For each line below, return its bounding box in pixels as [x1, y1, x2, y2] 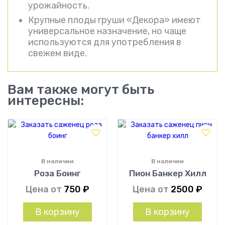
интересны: [8, 92, 84, 108]
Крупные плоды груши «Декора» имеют [28, 14, 201, 26]
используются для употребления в [28, 36, 181, 48]
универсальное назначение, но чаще [28, 25, 186, 37]
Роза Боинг [34, 168, 81, 178]
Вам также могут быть [8, 81, 154, 97]
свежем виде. [28, 47, 87, 59]
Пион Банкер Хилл [129, 168, 206, 178]
